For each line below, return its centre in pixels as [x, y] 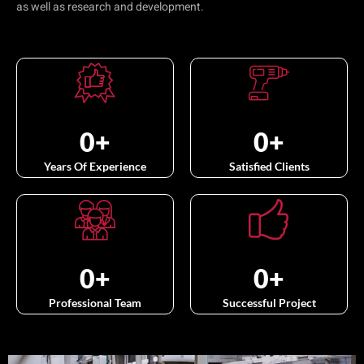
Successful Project [269, 302]
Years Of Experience [95, 166]
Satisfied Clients [269, 166]
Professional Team [95, 302]
